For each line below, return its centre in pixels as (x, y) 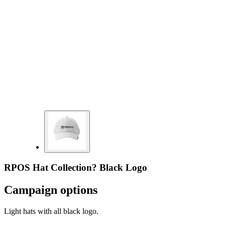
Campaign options (51, 190)
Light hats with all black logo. (51, 211)
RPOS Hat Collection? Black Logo (76, 167)
